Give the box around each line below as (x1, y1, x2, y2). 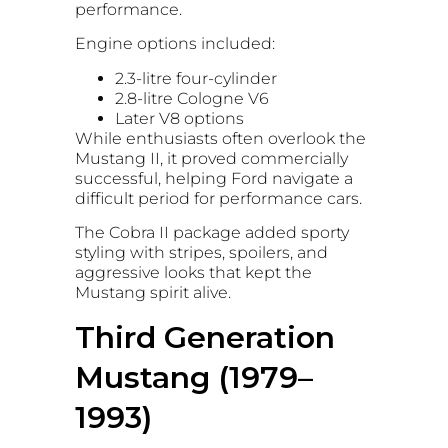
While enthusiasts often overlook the (75, 128, 366, 148)
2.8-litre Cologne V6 (115, 88, 269, 108)
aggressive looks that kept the (75, 263, 312, 283)
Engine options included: (75, 34, 275, 54)
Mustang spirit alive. (75, 283, 231, 303)
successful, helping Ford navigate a (75, 168, 353, 188)
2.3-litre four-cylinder (115, 68, 277, 88)
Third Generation (75, 318, 335, 356)
